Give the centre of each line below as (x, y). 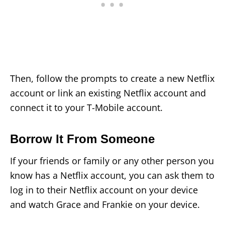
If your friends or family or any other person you (112, 160)
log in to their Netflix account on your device (104, 190)
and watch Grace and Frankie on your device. (105, 204)
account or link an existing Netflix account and (108, 93)
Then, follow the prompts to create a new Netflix (112, 78)
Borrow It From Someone (82, 139)
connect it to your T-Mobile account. (86, 107)
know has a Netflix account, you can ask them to (112, 175)
